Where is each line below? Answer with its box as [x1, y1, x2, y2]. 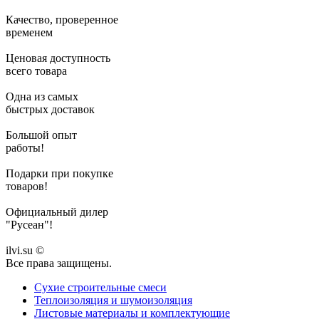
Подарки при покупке [6, 167, 113, 179]
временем [6, 26, 53, 38]
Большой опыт [6, 128, 77, 141]
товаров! [6, 179, 48, 192]
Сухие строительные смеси [34, 281, 167, 293]
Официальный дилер [6, 205, 108, 218]
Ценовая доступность [6, 51, 110, 64]
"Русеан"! [6, 218, 53, 231]
